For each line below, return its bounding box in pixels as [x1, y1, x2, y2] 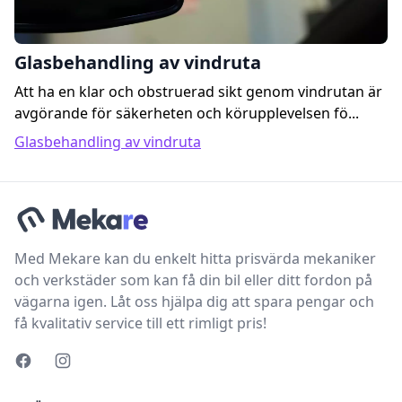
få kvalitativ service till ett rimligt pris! [14, 313, 267, 334]
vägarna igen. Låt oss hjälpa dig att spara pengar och [14, 292, 374, 312]
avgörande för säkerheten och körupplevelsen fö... [14, 103, 359, 124]
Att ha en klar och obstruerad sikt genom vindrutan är [14, 82, 382, 102]
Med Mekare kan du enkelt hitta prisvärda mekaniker [14, 249, 376, 269]
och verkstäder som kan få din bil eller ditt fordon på [14, 270, 372, 291]
